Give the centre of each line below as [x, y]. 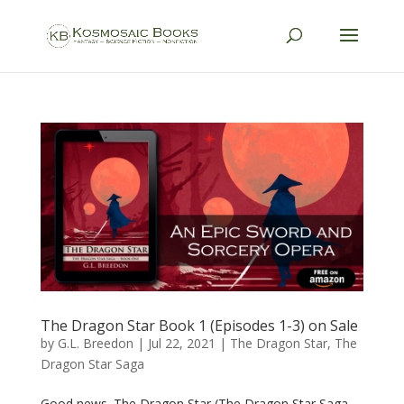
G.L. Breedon [95, 344]
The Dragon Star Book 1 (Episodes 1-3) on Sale [199, 326]
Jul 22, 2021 [181, 344]
